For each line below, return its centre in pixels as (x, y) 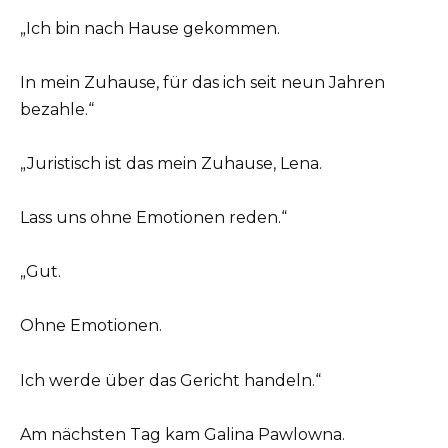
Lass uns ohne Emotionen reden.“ (153, 218)
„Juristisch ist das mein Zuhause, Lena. (171, 163)
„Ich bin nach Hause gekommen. (150, 28)
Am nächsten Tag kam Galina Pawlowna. (182, 434)
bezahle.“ (57, 109)
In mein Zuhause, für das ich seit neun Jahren (202, 82)
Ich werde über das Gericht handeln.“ (170, 380)
